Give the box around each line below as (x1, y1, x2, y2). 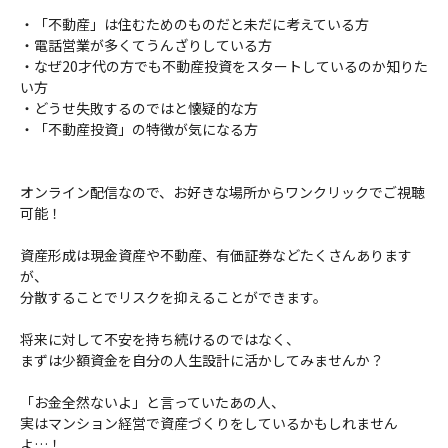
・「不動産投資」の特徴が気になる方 (20, 118, 258, 139)
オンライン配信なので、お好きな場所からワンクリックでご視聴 (20, 181, 425, 202)
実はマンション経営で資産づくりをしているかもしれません (20, 412, 398, 433)
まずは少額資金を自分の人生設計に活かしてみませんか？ (20, 349, 384, 370)
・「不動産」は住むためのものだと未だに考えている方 (20, 13, 369, 34)
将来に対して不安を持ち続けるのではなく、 (20, 328, 300, 349)
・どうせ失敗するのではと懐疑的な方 (20, 97, 258, 118)
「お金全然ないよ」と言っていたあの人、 (20, 391, 285, 412)
